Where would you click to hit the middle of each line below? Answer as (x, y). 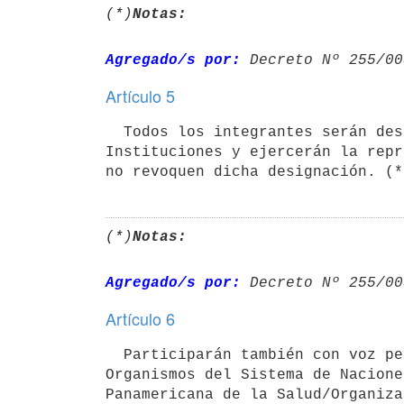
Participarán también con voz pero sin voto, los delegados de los (115, 355)
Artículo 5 (140, 96)
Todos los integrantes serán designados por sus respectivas (115, 132)
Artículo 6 (140, 318)
